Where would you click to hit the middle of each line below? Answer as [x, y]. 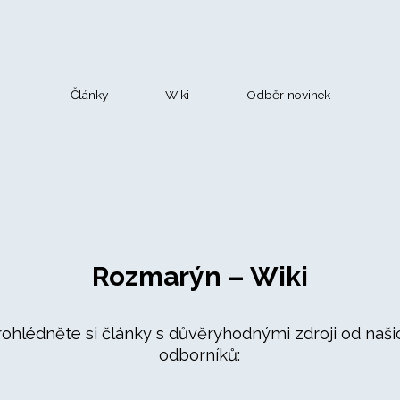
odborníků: [200, 355]
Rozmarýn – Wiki [200, 276]
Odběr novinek [288, 95]
